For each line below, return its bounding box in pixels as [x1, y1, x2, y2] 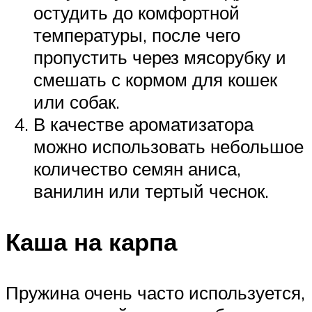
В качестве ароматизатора [33, 113, 253, 136]
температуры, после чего [33, 24, 240, 47]
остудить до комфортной [33, 1, 240, 24]
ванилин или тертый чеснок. [33, 180, 269, 203]
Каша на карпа [6, 226, 177, 258]
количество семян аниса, [33, 157, 241, 180]
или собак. [33, 91, 120, 114]
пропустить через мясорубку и [33, 46, 286, 69]
